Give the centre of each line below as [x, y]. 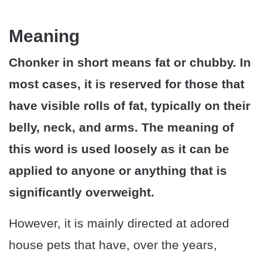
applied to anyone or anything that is [118, 171]
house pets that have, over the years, [113, 245]
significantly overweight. [82, 192]
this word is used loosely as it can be [119, 149]
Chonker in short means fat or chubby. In [130, 63]
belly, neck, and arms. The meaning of [121, 127]
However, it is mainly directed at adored [119, 223]
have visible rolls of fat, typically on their [130, 106]
